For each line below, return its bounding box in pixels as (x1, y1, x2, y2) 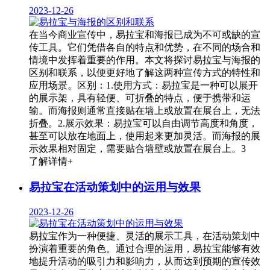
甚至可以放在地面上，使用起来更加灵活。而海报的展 (29, 131, 260, 142)
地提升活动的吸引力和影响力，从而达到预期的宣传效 (29, 256, 260, 266)
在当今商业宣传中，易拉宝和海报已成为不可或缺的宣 (29, 30, 260, 40)
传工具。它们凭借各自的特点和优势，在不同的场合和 (29, 42, 260, 53)
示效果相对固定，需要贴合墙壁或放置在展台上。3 (29, 143, 246, 154)
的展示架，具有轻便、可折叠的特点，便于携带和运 (29, 93, 251, 104)
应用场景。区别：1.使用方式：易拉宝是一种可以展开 (29, 80, 258, 91)
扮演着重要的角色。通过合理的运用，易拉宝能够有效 (29, 243, 260, 254)
